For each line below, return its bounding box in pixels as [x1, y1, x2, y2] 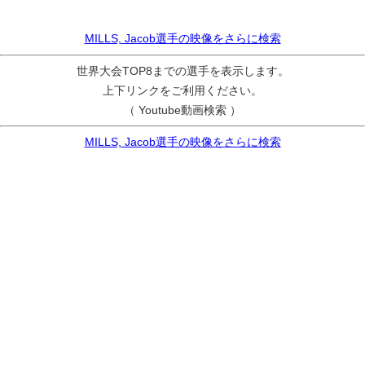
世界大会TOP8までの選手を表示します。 [76, 64, 289, 77]
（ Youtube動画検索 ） [124, 103, 241, 117]
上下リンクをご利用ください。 [103, 84, 262, 97]
